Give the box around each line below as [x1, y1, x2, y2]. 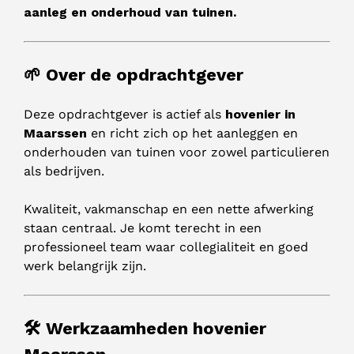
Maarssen [24, 126, 87, 141]
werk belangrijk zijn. [24, 258, 146, 274]
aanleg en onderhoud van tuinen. [24, 5, 236, 21]
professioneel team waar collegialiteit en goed [24, 239, 308, 255]
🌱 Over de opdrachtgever [24, 65, 243, 85]
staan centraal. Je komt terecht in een [24, 220, 262, 236]
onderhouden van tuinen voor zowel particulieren [24, 145, 330, 160]
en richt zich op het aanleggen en [87, 126, 298, 141]
